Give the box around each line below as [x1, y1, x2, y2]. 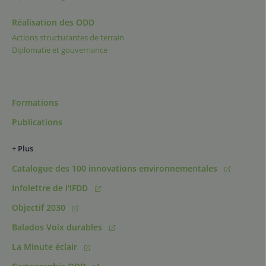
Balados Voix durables [12, 221, 104, 233]
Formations [12, 97, 58, 108]
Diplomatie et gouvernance [12, 45, 107, 55]
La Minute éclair [12, 241, 80, 252]
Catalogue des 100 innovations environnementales [12, 163, 220, 174]
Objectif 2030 [12, 202, 68, 213]
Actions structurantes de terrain [12, 31, 124, 43]
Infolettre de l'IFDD [12, 182, 90, 194]
